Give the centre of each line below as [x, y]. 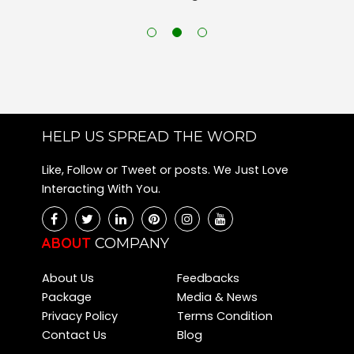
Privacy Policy [79, 316]
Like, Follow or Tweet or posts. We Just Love [165, 170]
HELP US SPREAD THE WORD [149, 137]
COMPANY [132, 244]
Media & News [217, 298]
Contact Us [74, 335]
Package [66, 298]
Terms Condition [225, 316]
